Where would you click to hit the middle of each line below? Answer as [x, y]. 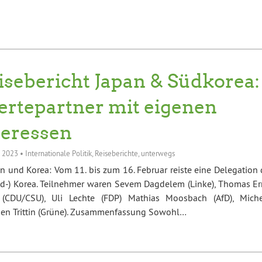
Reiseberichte [116, 153]
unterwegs [158, 153]
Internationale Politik [58, 153]
